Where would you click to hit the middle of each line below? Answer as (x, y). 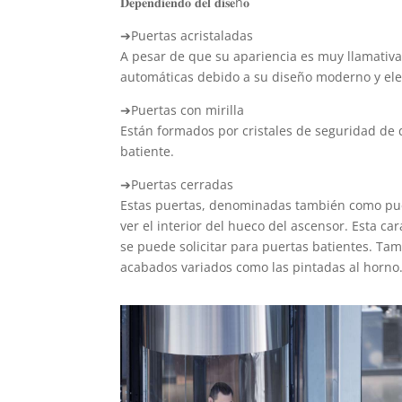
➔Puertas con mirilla (183, 109)
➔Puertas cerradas (177, 184)
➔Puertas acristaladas (187, 35)
